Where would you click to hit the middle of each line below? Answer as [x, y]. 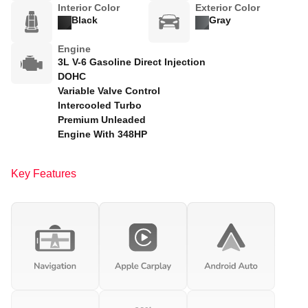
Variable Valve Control [109, 91]
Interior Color [89, 8]
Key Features [44, 174]
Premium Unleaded [102, 120]
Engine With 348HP [102, 134]
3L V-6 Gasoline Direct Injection [132, 62]
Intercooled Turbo [100, 106]
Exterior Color [228, 8]
